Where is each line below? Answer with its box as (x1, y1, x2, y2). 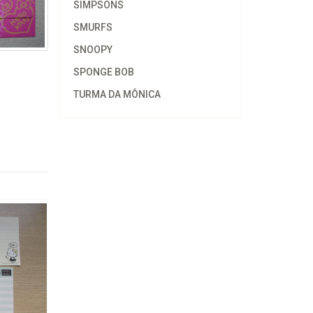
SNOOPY (73, 44, 112, 55)
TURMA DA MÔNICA (73, 89, 161, 100)
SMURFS (73, 22, 112, 33)
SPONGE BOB (73, 66, 134, 78)
